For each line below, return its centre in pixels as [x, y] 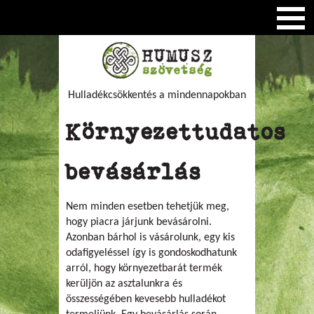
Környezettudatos [176, 132]
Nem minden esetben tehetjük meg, [148, 207]
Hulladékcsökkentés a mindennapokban [157, 95]
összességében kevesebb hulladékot [146, 299]
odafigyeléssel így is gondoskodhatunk [151, 253]
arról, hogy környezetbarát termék [144, 268]
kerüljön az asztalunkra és [124, 284]
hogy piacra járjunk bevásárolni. [139, 222]
